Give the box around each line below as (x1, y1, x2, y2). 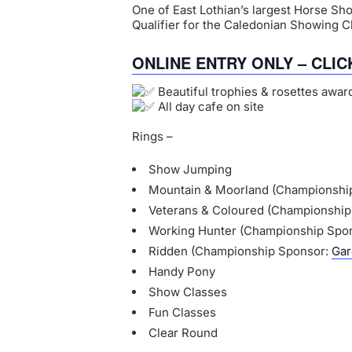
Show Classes (148, 284, 227, 300)
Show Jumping (148, 162, 232, 178)
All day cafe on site (155, 99, 264, 115)
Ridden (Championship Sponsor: (148, 244, 332, 259)
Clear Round (148, 325, 218, 341)
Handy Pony (148, 264, 215, 280)
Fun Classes (148, 305, 216, 321)
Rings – (132, 129, 173, 145)
